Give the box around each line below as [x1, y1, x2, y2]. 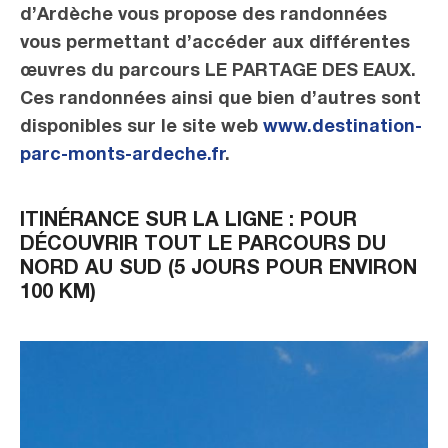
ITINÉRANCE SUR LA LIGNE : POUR [20, 212, 357, 232]
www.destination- [263, 119, 422, 137]
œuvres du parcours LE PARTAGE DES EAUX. [20, 63, 416, 81]
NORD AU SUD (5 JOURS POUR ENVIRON [20, 260, 417, 280]
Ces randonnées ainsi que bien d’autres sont [20, 91, 421, 109]
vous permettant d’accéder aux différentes [20, 35, 410, 53]
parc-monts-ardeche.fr [20, 147, 225, 165]
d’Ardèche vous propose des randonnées [20, 7, 387, 25]
